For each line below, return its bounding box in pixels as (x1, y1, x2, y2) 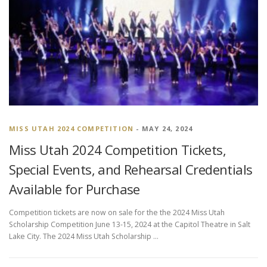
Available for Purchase (9, 179, 140, 198)
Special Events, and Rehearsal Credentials (9, 160, 253, 178)
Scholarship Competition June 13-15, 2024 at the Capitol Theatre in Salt (9, 219, 250, 229)
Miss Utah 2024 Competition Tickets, (9, 140, 226, 159)
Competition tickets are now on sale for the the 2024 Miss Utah (9, 207, 225, 218)
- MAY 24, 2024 (133, 123, 193, 133)
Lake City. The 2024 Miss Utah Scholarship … (9, 231, 159, 241)
